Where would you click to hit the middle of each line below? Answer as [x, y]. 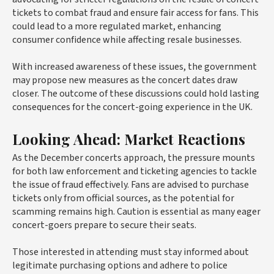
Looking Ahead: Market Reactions [129, 139]
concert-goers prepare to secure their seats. [104, 225]
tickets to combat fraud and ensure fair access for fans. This [135, 13]
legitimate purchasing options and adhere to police [120, 265]
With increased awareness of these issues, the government [135, 66]
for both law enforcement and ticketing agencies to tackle [135, 171]
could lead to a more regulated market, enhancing [117, 26]
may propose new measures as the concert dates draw [125, 80]
